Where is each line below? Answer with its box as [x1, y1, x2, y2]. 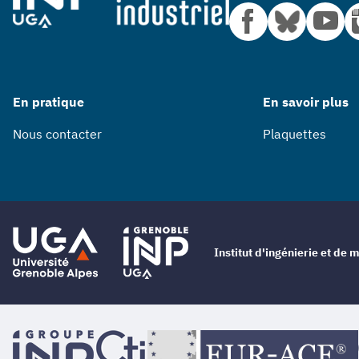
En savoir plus [263, 93, 349, 110]
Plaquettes [263, 125, 326, 142]
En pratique [13, 93, 84, 110]
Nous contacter [13, 125, 102, 142]
